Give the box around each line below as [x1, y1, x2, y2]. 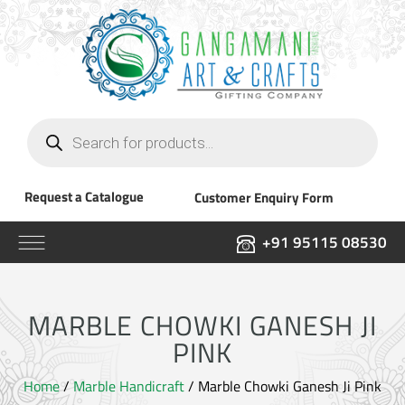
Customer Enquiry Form [194, 186, 334, 208]
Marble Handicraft [73, 374, 184, 397]
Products [26, 113, 80, 136]
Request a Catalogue [24, 185, 144, 207]
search [26, 127, 67, 150]
